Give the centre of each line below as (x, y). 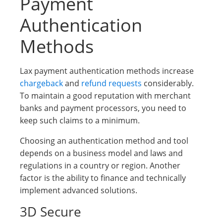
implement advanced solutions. (79, 190)
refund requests (111, 83)
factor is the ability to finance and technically (103, 178)
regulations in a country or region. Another (100, 166)
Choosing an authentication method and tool (104, 141)
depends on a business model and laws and (101, 153)
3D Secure (51, 212)
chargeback (41, 83)
